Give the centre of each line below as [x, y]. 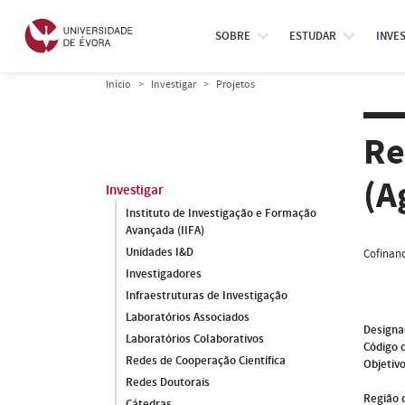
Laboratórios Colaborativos [195, 339]
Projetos [235, 84]
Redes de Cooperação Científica [206, 361]
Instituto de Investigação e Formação [221, 213]
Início [118, 84]
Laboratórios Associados [188, 317]
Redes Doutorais [168, 382]
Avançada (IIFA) [165, 231]
